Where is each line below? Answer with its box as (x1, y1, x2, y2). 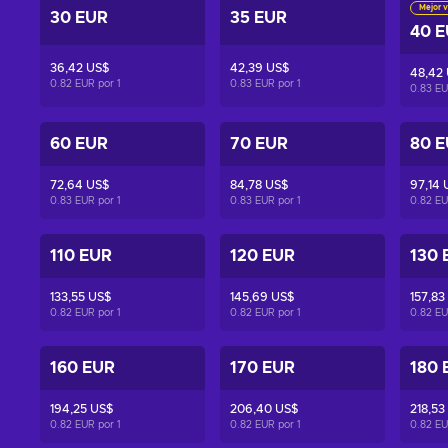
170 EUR (229, 360, 295, 376)
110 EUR (50, 248, 112, 264)
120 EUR (229, 248, 295, 264)
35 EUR (229, 9, 287, 26)
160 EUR (50, 360, 115, 376)
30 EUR (50, 9, 108, 26)
